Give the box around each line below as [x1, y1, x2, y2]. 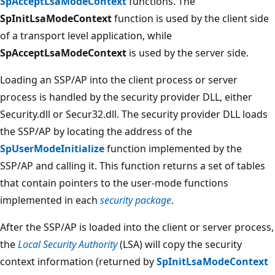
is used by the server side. [126, 45, 249, 60]
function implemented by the [104, 141, 242, 155]
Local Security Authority [18, 237, 117, 251]
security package [100, 193, 171, 207]
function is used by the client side [112, 11, 269, 25]
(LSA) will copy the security [117, 237, 242, 251]
